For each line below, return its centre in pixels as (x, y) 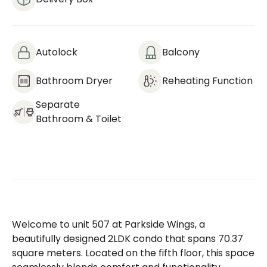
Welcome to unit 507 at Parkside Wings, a (108, 224)
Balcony (181, 52)
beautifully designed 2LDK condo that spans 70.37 (128, 239)
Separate (58, 105)
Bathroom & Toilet (79, 119)
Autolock (57, 52)
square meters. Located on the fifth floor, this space (133, 253)
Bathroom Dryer (74, 81)
